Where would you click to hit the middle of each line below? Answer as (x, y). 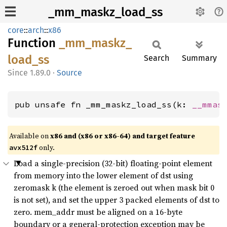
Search (157, 58)
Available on (30, 136)
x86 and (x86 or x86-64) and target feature (123, 136)
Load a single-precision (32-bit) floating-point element (113, 163)
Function (33, 43)
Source (69, 73)
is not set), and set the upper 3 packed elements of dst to (117, 200)
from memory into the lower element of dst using (103, 175)
